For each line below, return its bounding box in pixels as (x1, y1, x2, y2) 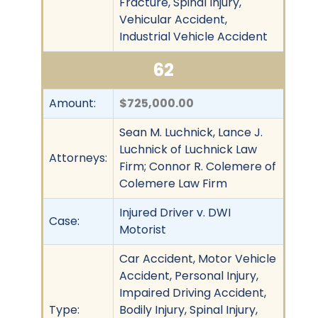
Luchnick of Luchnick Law (119, 141, 257, 158)
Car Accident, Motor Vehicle (119, 250, 276, 267)
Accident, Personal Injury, (119, 267, 258, 284)
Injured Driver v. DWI (119, 204, 231, 221)
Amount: (49, 94, 96, 111)
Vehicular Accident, (119, 11, 227, 28)
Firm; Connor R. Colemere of (119, 158, 276, 175)
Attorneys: (49, 149, 107, 166)
